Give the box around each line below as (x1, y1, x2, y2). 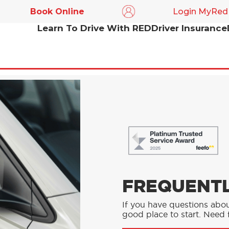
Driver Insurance (151, 23, 227, 33)
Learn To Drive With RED (37, 23, 151, 33)
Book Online (30, 7, 84, 16)
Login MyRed (173, 7, 228, 16)
